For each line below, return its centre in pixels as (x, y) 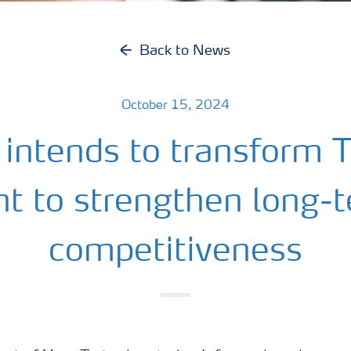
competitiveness (175, 252)
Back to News (185, 51)
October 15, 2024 (175, 106)
